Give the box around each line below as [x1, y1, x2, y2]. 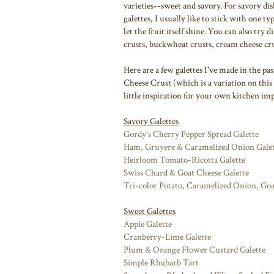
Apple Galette [124, 218, 172, 230]
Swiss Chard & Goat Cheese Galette [124, 166, 249, 179]
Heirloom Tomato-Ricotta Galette [124, 154, 245, 166]
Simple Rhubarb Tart [124, 256, 199, 268]
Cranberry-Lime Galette [124, 231, 211, 243]
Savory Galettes [124, 115, 179, 127]
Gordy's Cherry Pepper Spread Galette [124, 128, 259, 140]
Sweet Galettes [124, 205, 176, 217]
